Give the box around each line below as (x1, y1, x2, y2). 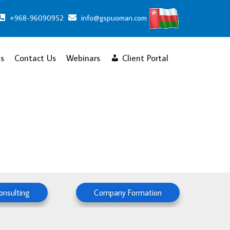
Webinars (66, 52, 100, 64)
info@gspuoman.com (79, 12, 147, 23)
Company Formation (94, 187, 162, 198)
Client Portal (122, 52, 168, 64)
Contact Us (14, 52, 56, 64)
